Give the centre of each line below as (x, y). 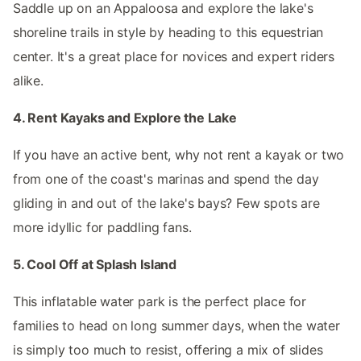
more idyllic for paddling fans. (102, 228)
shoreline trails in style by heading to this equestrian (168, 33)
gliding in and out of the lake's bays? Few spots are (166, 203)
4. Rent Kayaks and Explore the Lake (125, 118)
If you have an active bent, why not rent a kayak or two (179, 155)
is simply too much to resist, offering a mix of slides (168, 350)
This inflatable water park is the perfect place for (160, 302)
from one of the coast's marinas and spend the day (166, 179)
